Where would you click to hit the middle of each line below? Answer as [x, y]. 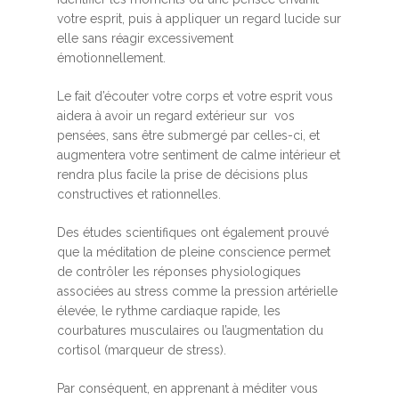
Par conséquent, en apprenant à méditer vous [187, 389]
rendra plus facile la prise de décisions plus [183, 175]
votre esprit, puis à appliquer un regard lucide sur [199, 19]
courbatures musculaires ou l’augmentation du [190, 331]
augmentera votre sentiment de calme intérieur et [199, 155]
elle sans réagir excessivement [145, 39]
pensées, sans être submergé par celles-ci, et [188, 136]
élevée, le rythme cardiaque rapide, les [169, 311]
